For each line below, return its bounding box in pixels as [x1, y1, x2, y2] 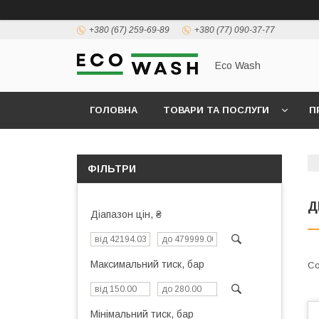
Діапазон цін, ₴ [90, 209, 162, 220]
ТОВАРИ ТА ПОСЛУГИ [163, 105, 269, 115]
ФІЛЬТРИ [88, 163, 136, 174]
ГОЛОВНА [90, 105, 137, 115]
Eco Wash [215, 59, 261, 71]
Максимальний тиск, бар [90, 258, 204, 270]
